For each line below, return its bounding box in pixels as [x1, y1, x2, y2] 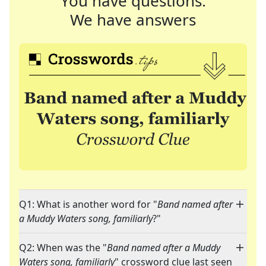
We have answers [70, 9, 196, 30]
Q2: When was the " [19, 241, 107, 255]
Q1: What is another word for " [19, 198, 157, 211]
